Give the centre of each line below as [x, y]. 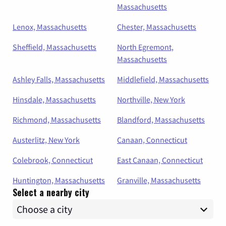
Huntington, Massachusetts [59, 180]
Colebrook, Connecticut [53, 160]
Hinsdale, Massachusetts [54, 99]
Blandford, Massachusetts [161, 120]
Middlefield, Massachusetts [163, 79]
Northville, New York [151, 99]
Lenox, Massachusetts [50, 27]
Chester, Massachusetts [157, 27]
